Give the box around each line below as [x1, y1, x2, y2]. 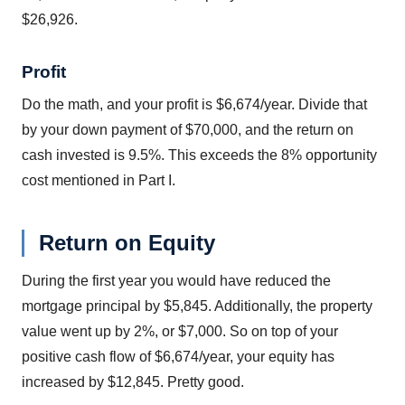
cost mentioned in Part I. [22, 172, 175, 188]
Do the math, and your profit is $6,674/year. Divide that [22, 96, 367, 112]
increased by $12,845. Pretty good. [22, 373, 244, 390]
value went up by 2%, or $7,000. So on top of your [22, 323, 338, 339]
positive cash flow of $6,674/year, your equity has [22, 348, 334, 364]
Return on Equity [39, 230, 215, 255]
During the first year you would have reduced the [22, 272, 331, 288]
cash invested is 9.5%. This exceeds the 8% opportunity [22, 146, 377, 163]
